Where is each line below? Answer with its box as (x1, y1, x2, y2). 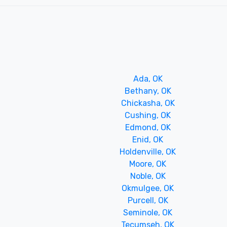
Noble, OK (130, 171, 166, 181)
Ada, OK (133, 73, 163, 84)
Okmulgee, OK (122, 183, 174, 193)
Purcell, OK (127, 195, 168, 205)
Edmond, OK (125, 122, 171, 132)
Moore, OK (129, 159, 167, 169)
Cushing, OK (125, 110, 171, 120)
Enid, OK (132, 134, 164, 144)
